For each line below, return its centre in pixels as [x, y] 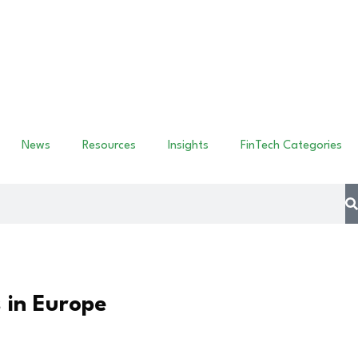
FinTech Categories [291, 145]
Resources [109, 145]
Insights [188, 145]
